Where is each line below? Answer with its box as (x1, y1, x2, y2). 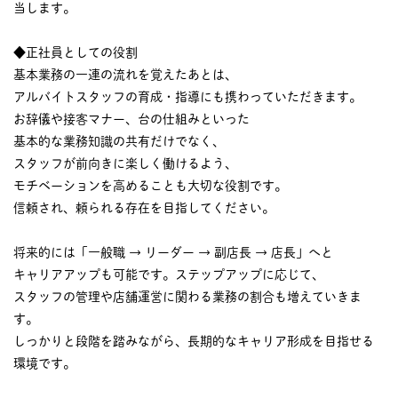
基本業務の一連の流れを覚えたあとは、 (13, 68, 237, 81)
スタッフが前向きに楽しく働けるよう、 (13, 156, 237, 170)
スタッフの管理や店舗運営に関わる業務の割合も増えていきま (13, 290, 362, 303)
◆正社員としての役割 (13, 45, 138, 59)
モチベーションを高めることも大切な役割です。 (13, 179, 287, 192)
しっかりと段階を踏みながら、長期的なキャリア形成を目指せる (13, 334, 374, 347)
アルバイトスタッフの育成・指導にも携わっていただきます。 (13, 90, 362, 103)
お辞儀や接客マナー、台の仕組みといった (13, 112, 250, 125)
